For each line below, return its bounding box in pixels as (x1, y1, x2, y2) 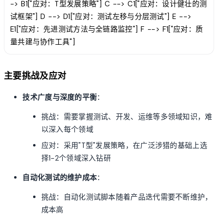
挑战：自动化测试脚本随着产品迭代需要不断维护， (41, 192, 213, 202)
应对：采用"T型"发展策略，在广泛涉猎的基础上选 (41, 140, 207, 150)
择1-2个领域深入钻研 (41, 153, 111, 163)
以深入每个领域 (41, 125, 93, 135)
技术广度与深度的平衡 (22, 92, 97, 102)
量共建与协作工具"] (10, 36, 75, 47)
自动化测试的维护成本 (22, 172, 97, 182)
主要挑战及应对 (4, 70, 67, 82)
